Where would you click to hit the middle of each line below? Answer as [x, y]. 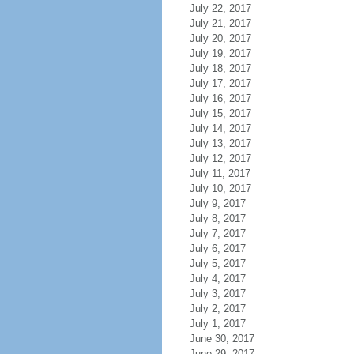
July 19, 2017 [220, 53]
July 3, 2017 [217, 294]
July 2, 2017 [217, 309]
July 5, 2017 [217, 264]
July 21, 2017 [220, 23]
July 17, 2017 [220, 83]
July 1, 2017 [217, 324]
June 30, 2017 [222, 339]
